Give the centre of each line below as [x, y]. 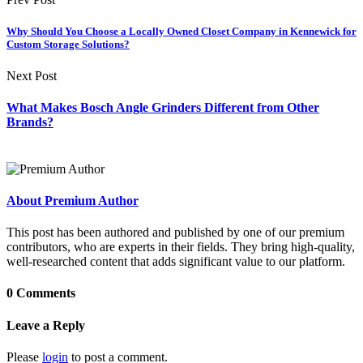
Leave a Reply [46, 325]
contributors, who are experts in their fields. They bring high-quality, [181, 247]
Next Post [32, 76]
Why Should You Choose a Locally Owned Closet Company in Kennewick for [181, 31]
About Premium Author [73, 200]
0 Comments [41, 293]
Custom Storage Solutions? [68, 44]
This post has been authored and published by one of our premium [175, 233]
